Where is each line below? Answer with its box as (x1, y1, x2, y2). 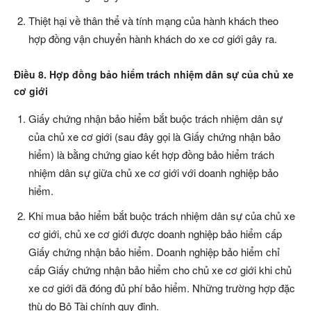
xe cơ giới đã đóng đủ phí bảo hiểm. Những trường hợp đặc (28, 280, 295, 296)
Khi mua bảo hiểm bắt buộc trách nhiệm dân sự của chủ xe (28, 208, 295, 224)
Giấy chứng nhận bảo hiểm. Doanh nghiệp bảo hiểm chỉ (28, 244, 280, 260)
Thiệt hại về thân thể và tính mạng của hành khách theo (28, 13, 278, 28)
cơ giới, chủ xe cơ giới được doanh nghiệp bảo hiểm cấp (28, 226, 282, 242)
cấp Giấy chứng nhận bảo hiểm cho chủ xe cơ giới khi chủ (28, 262, 292, 278)
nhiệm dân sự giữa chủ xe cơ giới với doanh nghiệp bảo (28, 165, 278, 180)
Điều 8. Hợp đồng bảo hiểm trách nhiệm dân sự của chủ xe (14, 67, 294, 82)
